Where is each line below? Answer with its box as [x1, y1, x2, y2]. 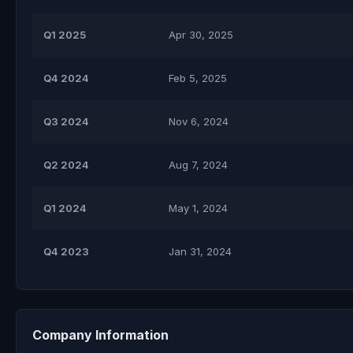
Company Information [32, 327, 169, 343]
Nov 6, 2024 [169, 115, 229, 128]
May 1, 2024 [169, 202, 228, 214]
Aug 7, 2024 [169, 158, 228, 171]
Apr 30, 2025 [169, 28, 233, 41]
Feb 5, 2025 [169, 72, 227, 84]
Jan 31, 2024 [169, 245, 232, 258]
